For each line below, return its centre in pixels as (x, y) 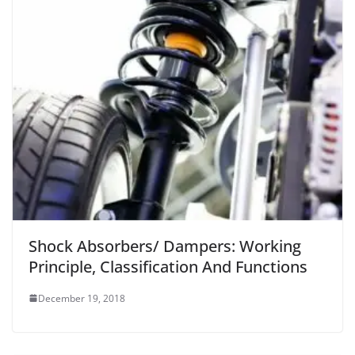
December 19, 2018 (82, 298)
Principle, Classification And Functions (168, 266)
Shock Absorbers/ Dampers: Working (165, 246)
